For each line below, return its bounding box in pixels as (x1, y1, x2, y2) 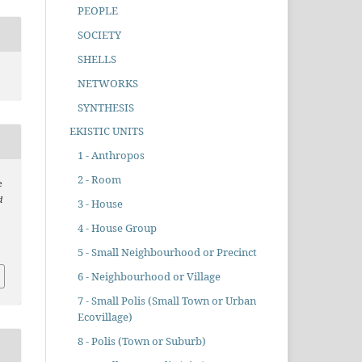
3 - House (77, 196, 123, 212)
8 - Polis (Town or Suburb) (77, 334, 206, 349)
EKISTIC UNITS (69, 124, 144, 139)
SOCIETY (77, 27, 121, 42)
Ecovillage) (77, 309, 133, 325)
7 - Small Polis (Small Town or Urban (77, 293, 256, 309)
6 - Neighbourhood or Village (77, 269, 221, 284)
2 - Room (77, 172, 121, 187)
